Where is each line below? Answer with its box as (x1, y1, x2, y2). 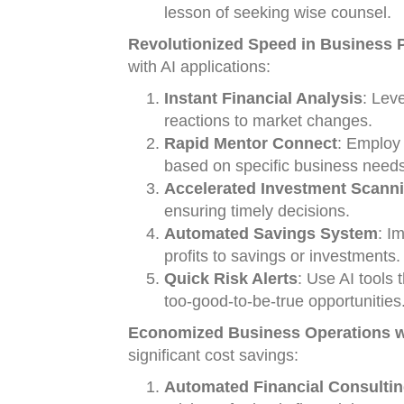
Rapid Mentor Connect (164, 134, 337, 152)
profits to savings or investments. (164, 247, 400, 265)
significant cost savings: (128, 346, 298, 364)
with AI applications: (128, 58, 271, 76)
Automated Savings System (164, 225, 378, 243)
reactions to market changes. (164, 112, 372, 130)
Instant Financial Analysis (164, 89, 363, 107)
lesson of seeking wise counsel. (164, 4, 391, 22)
